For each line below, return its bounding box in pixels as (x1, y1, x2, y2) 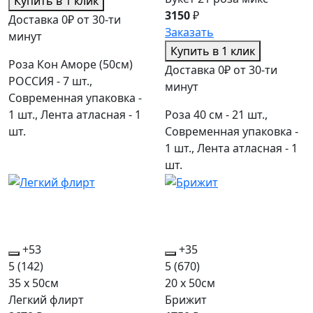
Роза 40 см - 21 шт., (165, 106, 268, 122)
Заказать (165, 24, 214, 40)
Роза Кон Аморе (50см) (8, 56, 133, 72)
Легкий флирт (8, 292, 84, 308)
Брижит (165, 292, 207, 308)
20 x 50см (165, 275, 215, 291)
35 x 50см (8, 275, 59, 291)
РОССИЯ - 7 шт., (8, 73, 92, 89)
